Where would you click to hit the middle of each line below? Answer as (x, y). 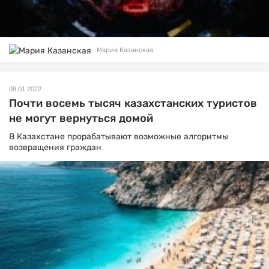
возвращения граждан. (58, 147)
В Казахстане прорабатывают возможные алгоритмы (119, 136)
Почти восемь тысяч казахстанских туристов (133, 103)
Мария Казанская (125, 50)
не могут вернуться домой (81, 118)
